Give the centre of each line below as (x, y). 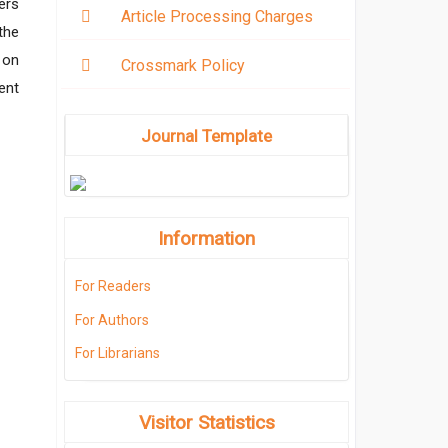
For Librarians (117, 352)
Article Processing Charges (217, 17)
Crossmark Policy (183, 66)
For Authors (112, 319)
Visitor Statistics (206, 422)
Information (206, 239)
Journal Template (206, 136)
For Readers (113, 286)
